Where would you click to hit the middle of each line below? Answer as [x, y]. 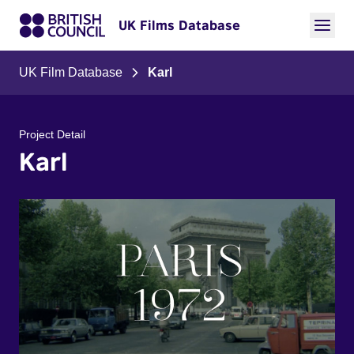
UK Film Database [71, 72]
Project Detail [52, 134]
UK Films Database [179, 25]
